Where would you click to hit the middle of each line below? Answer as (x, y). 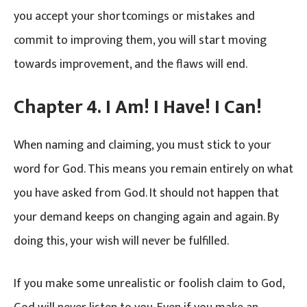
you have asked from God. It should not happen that (146, 193)
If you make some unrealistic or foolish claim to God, (149, 283)
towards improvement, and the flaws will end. (131, 64)
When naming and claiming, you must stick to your (143, 145)
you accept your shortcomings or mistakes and (134, 16)
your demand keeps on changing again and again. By (146, 217)
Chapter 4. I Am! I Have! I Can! (138, 107)
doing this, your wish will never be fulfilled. (121, 241)
